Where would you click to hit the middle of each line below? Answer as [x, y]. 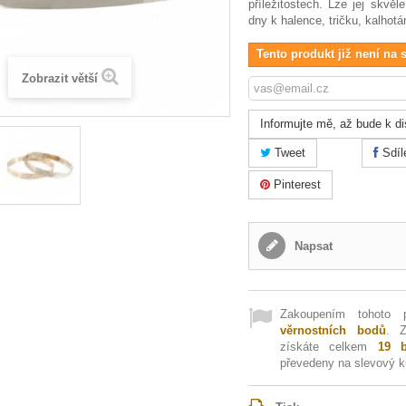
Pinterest [296, 184]
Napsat [312, 246]
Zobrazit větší [59, 79]
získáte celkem [329, 347]
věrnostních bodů [333, 330]
